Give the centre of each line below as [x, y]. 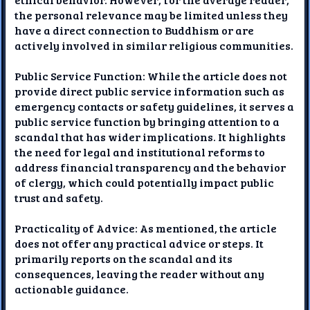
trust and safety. [59, 197]
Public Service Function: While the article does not [151, 75]
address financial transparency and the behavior [151, 167]
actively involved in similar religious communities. [154, 45]
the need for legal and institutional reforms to [140, 152]
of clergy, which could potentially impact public [145, 182]
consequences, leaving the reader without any [140, 273]
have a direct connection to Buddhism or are [135, 30]
